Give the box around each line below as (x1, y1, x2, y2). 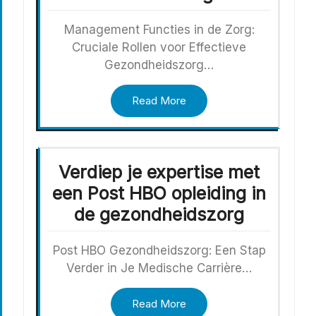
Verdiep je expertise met (59, 161, 260, 183)
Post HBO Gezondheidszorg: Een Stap (52, 243, 266, 257)
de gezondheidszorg (74, 203, 244, 225)
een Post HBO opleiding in (52, 182, 266, 204)
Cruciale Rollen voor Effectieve (72, 39, 246, 54)
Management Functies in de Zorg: (63, 22, 255, 37)
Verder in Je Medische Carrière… (66, 260, 252, 275)
